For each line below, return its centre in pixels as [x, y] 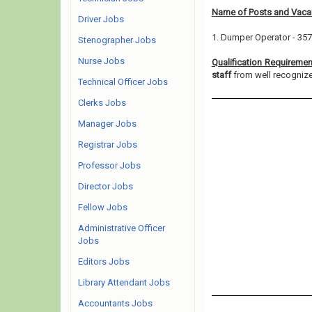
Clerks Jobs [102, 103]
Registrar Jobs [108, 145]
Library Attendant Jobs [124, 282]
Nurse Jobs [101, 61]
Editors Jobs [104, 262]
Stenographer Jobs [117, 40]
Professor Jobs [109, 165]
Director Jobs [106, 186]
